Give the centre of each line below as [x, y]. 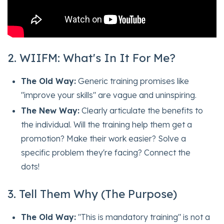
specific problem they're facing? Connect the [106, 153]
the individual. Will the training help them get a [107, 125]
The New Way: [50, 111]
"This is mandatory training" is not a [143, 217]
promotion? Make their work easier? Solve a [104, 139]
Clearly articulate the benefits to [141, 111]
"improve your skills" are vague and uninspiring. [109, 95]
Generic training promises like [133, 81]
